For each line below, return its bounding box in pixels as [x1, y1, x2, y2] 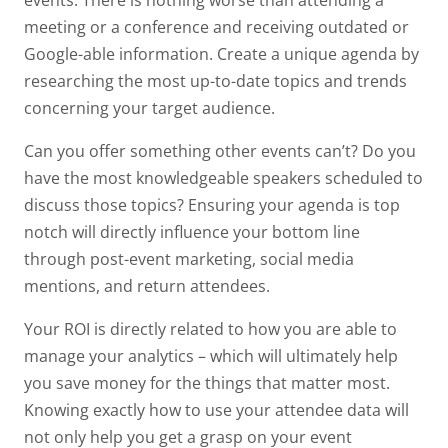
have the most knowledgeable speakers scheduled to [24, 166, 423, 189]
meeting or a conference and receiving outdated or [24, 15, 409, 38]
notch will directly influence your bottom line [24, 220, 360, 243]
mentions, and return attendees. [24, 274, 270, 297]
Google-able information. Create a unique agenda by [24, 42, 419, 65]
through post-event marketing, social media [24, 247, 354, 270]
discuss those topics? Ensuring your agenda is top [24, 193, 400, 216]
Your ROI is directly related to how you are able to [24, 317, 397, 340]
